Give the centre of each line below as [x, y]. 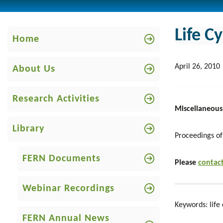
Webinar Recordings [68, 189]
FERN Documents [61, 159]
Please [186, 163]
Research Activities [56, 99]
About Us [34, 69]
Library [28, 129]
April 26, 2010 [197, 67]
